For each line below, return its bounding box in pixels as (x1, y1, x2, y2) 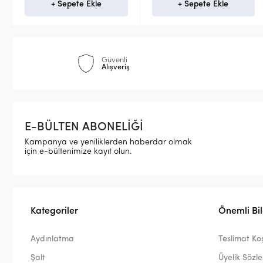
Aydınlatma (31, 235, 74, 244)
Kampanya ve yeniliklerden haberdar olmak (25, 138, 192, 147)
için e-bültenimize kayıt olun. (25, 147, 132, 157)
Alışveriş (102, 63, 130, 71)
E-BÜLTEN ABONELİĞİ (25, 122, 143, 134)
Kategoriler (31, 207, 78, 217)
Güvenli (102, 56, 127, 64)
